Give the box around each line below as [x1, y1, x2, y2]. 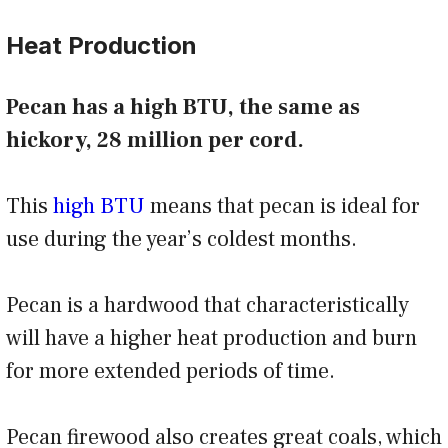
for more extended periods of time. [6, 357, 345, 386]
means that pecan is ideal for [145, 192, 420, 221]
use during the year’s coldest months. [6, 225, 367, 254]
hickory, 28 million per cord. [6, 126, 304, 155]
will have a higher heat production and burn [6, 324, 417, 353]
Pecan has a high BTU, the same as [6, 93, 360, 122]
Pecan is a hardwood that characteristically [6, 291, 409, 320]
